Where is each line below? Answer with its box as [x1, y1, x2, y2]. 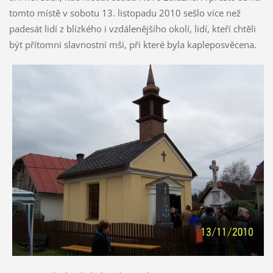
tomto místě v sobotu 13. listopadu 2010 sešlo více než [9, 7, 241, 19]
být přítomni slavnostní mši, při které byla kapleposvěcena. [9, 38, 257, 51]
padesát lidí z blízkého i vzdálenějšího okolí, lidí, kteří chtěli [9, 23, 256, 35]
